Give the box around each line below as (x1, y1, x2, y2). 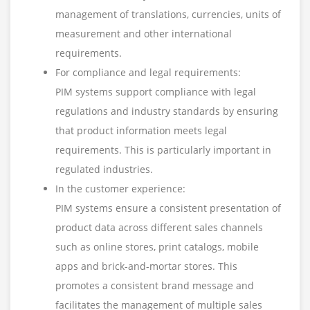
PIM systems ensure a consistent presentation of (55, 201, 281, 215)
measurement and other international (55, 27, 232, 41)
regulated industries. (55, 163, 156, 176)
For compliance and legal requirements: (55, 66, 241, 80)
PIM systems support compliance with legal (55, 85, 256, 99)
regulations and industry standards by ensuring (55, 104, 278, 118)
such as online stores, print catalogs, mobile (55, 240, 259, 254)
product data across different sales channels (55, 221, 263, 235)
